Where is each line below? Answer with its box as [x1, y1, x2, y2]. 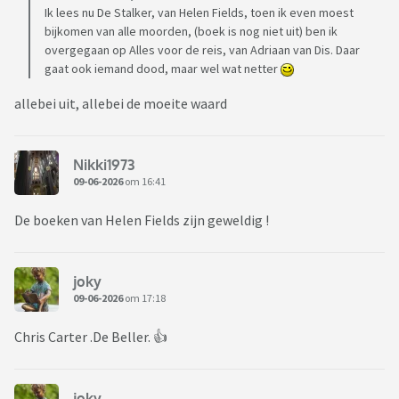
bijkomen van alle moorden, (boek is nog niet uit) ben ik [45, 23, 338, 40]
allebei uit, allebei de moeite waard [14, 94, 227, 113]
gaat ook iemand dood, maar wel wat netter [45, 61, 281, 77]
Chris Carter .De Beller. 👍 [14, 328, 167, 346]
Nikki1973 [73, 155, 134, 174]
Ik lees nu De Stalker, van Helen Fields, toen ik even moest [45, 4, 354, 21]
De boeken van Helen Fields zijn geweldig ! [14, 211, 269, 230]
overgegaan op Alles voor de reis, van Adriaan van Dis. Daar [45, 42, 360, 59]
